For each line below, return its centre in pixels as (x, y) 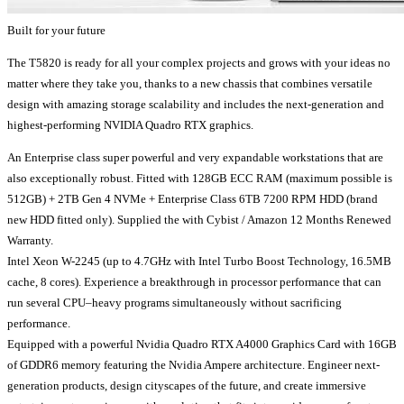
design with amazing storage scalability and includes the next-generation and (196, 104)
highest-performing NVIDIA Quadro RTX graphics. (130, 124)
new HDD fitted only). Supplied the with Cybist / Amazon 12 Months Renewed (199, 219)
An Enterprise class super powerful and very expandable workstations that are (195, 157)
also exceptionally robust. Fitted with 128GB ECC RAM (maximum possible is (200, 178)
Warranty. (30, 240)
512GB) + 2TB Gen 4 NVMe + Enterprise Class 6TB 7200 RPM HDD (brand (193, 198)
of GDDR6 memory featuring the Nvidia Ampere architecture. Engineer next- (193, 364)
